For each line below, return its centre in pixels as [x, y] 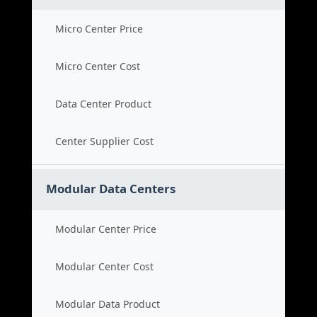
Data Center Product [103, 104]
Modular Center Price [106, 229]
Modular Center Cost [104, 266]
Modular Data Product [108, 304]
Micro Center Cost [98, 66]
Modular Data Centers [111, 189]
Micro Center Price [99, 29]
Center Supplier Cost [104, 141]
